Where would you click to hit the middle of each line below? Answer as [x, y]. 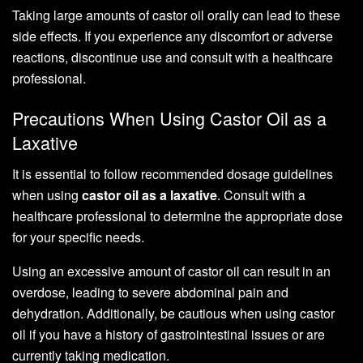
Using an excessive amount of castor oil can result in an [171, 271]
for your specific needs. [78, 237]
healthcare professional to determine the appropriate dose [177, 216]
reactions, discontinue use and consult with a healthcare [173, 57]
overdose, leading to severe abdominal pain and [150, 293]
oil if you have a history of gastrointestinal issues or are [169, 335]
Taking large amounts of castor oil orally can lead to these [176, 15]
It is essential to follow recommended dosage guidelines [173, 174]
